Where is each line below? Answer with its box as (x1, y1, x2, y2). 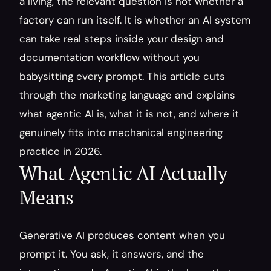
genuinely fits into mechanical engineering (19, 126, 223, 139)
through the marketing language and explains (19, 88, 235, 102)
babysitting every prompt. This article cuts (19, 70, 225, 83)
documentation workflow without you (19, 51, 200, 64)
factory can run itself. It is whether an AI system (19, 13, 250, 27)
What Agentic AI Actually (19, 160, 227, 186)
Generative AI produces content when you (19, 229, 225, 242)
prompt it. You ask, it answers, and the (19, 247, 204, 261)
